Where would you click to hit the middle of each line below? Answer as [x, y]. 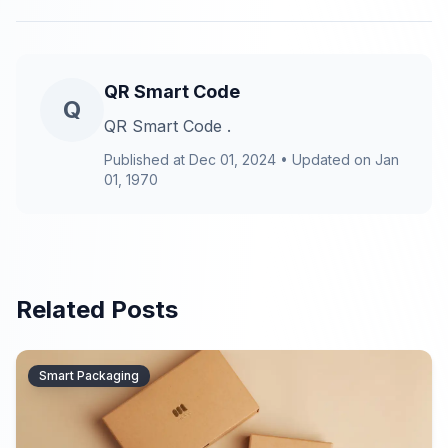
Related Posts [97, 309]
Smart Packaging [89, 375]
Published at [144, 159]
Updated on [331, 159]
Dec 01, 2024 [232, 159]
